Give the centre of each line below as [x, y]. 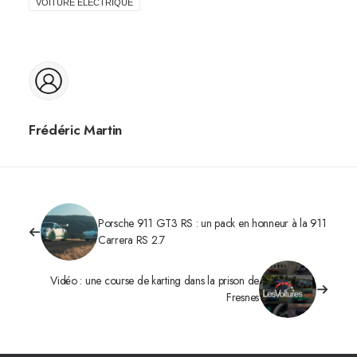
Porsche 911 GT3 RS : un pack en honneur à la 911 [212, 223]
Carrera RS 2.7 [132, 240]
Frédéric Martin [75, 130]
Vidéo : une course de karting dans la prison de [155, 280]
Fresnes [242, 297]
